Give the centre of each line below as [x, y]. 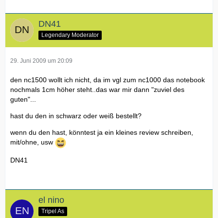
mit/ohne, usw [33, 142]
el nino [51, 200]
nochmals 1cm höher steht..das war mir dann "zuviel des [97, 90]
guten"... [23, 100]
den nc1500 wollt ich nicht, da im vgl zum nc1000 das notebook [108, 80]
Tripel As [53, 211]
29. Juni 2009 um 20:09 [41, 61]
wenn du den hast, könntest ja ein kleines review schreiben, [102, 133]
